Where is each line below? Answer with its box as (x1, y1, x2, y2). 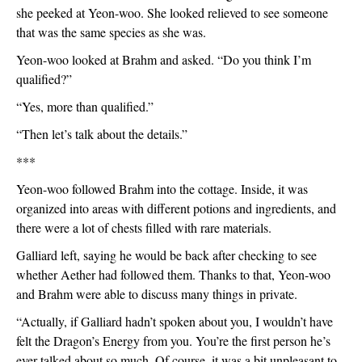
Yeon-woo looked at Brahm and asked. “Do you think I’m (16, 51, 311, 68)
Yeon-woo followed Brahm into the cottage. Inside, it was (16, 180, 308, 197)
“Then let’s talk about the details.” (16, 125, 187, 142)
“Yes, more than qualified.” (16, 98, 154, 115)
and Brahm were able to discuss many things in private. (16, 285, 297, 302)
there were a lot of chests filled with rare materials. (16, 219, 276, 236)
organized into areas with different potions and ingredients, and (16, 200, 336, 217)
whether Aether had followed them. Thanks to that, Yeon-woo (16, 266, 330, 283)
